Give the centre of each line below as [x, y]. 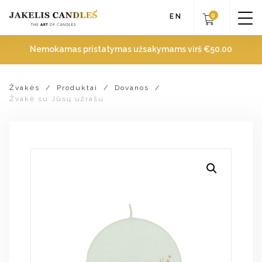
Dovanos [132, 88]
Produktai [77, 88]
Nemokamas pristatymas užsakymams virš [117, 49]
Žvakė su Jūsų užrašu [57, 99]
